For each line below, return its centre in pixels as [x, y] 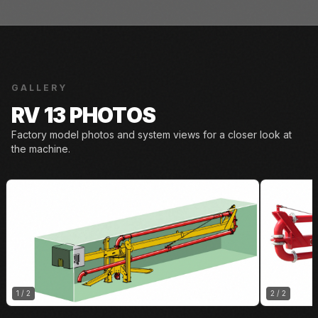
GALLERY [39, 88]
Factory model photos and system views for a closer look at [152, 135]
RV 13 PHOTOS [83, 115]
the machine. [41, 149]
